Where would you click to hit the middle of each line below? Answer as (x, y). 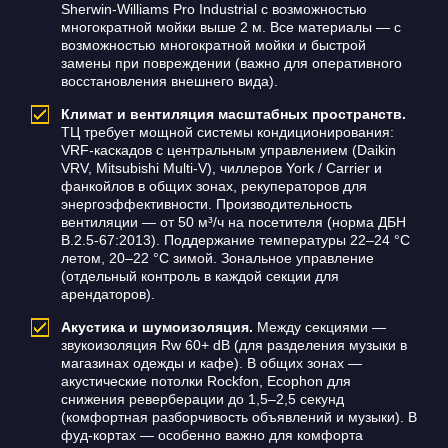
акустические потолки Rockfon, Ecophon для (205, 381)
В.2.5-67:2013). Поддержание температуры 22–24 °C (235, 240)
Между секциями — (319, 327)
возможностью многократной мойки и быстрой (213, 45)
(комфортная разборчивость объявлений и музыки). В (238, 417)
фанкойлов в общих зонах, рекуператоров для (213, 186)
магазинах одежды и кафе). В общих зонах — (211, 363)
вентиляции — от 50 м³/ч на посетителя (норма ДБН (233, 222)
